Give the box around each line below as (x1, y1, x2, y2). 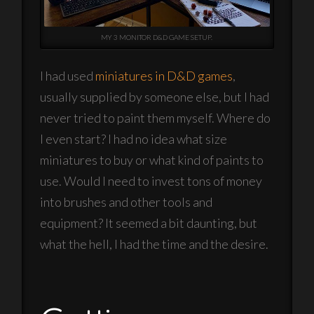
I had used (40, 68, 96, 84)
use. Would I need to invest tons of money (40, 173, 263, 189)
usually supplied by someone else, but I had (40, 89, 270, 105)
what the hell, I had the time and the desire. (40, 236, 269, 252)
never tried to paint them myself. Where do (40, 110, 271, 126)
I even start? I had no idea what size (40, 131, 228, 147)
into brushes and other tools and (40, 194, 213, 210)
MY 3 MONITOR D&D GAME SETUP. (101, 32, 213, 41)
